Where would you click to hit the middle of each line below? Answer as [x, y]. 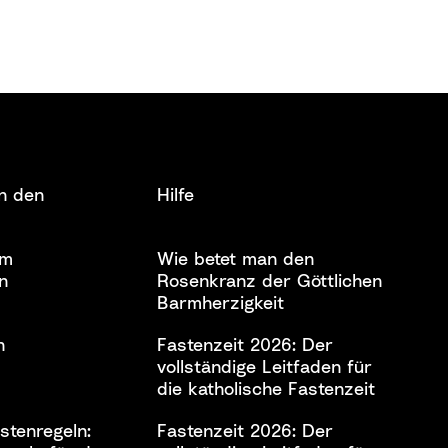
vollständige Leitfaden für [264, 366]
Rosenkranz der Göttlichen [269, 280]
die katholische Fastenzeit [265, 388]
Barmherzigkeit [220, 302]
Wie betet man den [235, 258]
